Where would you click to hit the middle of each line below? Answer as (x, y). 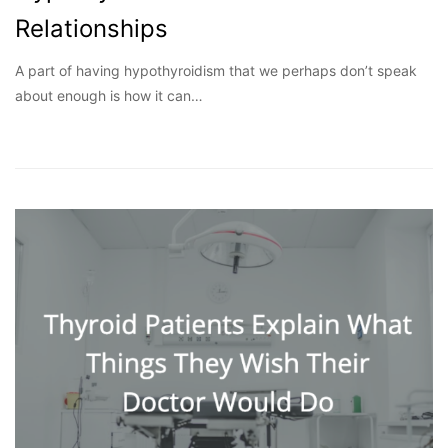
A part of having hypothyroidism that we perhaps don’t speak (216, 70)
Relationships (91, 28)
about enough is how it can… (109, 95)
